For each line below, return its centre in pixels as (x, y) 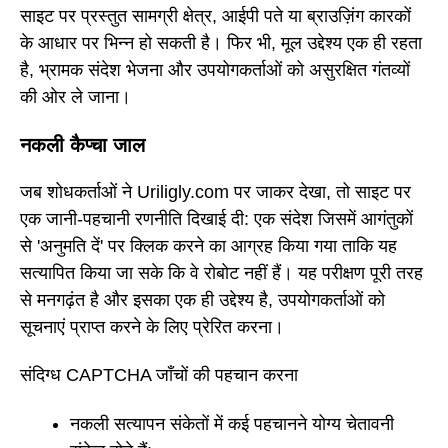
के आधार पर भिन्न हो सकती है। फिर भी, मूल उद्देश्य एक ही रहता (221, 43)
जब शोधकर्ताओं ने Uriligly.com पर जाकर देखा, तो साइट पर (215, 191)
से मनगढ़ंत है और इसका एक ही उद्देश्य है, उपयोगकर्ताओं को (202, 299)
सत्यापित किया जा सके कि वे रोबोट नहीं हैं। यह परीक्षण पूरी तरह (221, 272)
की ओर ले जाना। (75, 97)
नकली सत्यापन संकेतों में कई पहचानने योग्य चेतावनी (232, 423)
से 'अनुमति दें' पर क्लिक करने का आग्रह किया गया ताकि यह (208, 245)
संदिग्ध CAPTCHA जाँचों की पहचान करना (159, 375)
